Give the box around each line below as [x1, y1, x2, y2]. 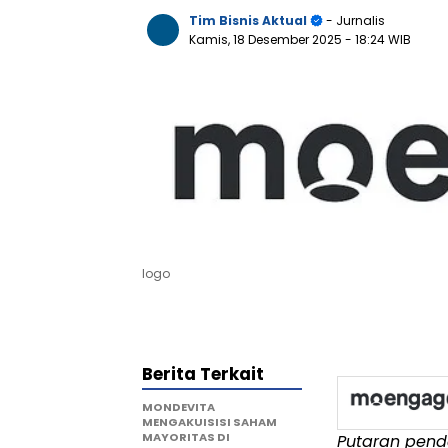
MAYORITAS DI [142, 428, 230, 445]
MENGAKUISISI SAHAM [142, 413, 277, 430]
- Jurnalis [323, 12, 385, 29]
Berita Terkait [142, 361, 264, 386]
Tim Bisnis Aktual [189, 12, 307, 29]
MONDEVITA [142, 398, 215, 415]
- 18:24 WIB [345, 31, 411, 48]
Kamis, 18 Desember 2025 [189, 31, 345, 48]
